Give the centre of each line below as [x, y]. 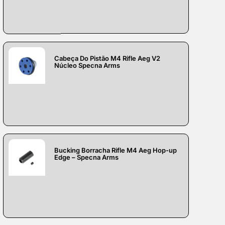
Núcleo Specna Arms [87, 65]
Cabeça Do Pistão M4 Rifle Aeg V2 [107, 58]
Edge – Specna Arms [87, 157]
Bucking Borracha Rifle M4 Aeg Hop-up [116, 150]
